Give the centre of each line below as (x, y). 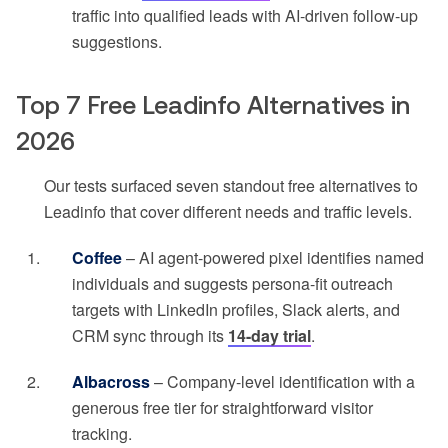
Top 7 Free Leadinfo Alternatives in (213, 105)
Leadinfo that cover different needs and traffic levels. (228, 212)
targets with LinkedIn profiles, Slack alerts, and (236, 310)
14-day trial (269, 336)
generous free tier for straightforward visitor (222, 408)
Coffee (97, 258)
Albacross (111, 382)
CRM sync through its (150, 336)
